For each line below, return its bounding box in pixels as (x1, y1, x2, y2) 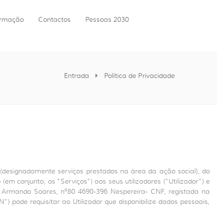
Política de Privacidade (104, 71, 175, 80)
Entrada (64, 71, 89, 80)
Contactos (38, 15, 71, 24)
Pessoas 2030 (85, 15, 129, 24)
